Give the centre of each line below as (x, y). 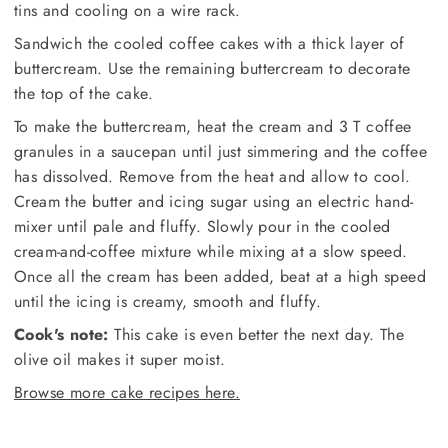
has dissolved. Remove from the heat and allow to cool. (212, 176)
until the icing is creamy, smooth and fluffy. (167, 301)
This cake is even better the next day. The (256, 334)
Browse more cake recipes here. (127, 392)
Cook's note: (61, 334)
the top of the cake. (83, 93)
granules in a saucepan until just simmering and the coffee (221, 151)
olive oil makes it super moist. (120, 359)
